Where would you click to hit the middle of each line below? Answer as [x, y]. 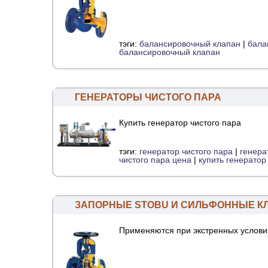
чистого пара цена [155, 159]
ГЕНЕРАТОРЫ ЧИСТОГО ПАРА [148, 97]
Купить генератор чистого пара [180, 122]
